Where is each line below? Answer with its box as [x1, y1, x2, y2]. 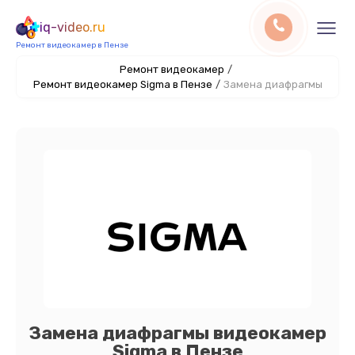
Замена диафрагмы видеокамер [29, 322, 326, 344]
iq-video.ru [40, 20, 105, 35]
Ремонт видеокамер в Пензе [16, 40, 128, 50]
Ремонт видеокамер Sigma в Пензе [32, 78, 212, 90]
